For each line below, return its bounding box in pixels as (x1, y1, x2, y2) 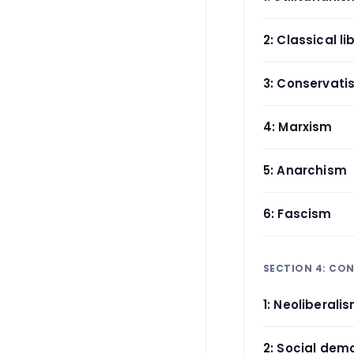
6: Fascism (263, 205, 332, 222)
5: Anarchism (263, 162, 347, 179)
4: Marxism (263, 119, 333, 135)
